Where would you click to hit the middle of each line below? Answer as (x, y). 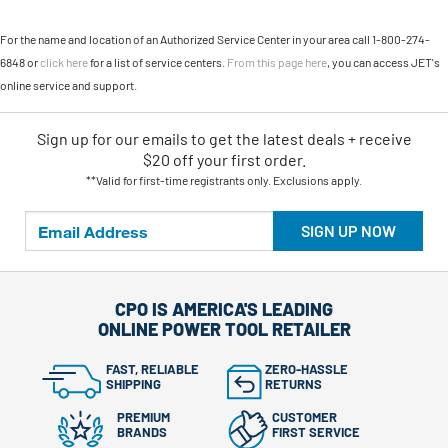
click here (64, 62)
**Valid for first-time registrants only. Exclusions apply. (224, 180)
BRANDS (142, 431)
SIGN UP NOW (348, 230)
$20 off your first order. (224, 159)
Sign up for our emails (112, 138)
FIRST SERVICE (316, 431)
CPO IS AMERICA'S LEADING (224, 308)
